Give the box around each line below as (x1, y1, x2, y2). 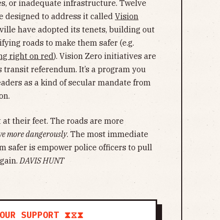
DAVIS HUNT (20, 156, 64, 166)
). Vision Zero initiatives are (54, 51, 156, 61)
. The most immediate (67, 129, 148, 139)
